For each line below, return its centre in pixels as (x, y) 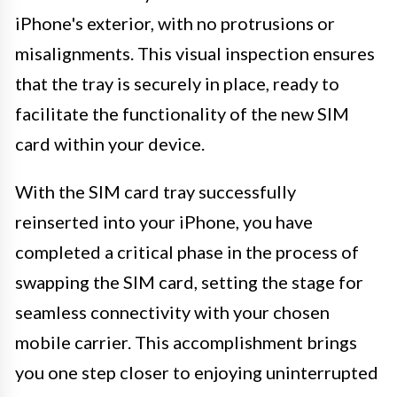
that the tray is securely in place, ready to (177, 83)
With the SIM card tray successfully (156, 191)
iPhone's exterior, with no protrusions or (175, 23)
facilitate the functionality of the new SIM (182, 113)
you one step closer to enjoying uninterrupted (197, 372)
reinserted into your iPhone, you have (164, 221)
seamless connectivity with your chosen (172, 311)
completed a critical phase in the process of (187, 251)
